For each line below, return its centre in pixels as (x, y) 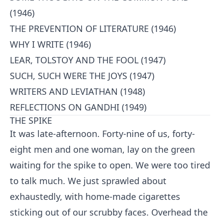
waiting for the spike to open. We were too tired (110, 165)
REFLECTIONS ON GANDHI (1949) (78, 107)
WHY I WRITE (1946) (50, 44)
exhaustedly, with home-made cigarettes (95, 196)
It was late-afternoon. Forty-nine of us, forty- (102, 134)
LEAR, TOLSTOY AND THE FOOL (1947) (88, 60)
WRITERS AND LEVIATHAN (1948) (77, 91)
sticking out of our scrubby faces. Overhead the (109, 212)
